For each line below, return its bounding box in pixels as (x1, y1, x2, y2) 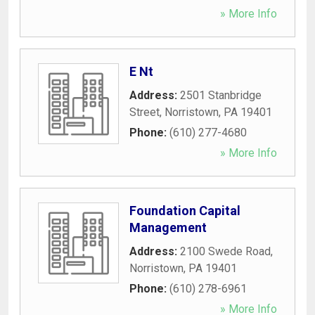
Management (129, 219, 207, 235)
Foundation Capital (129, 202, 240, 218)
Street (129, 105, 160, 119)
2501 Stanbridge (180, 88, 262, 102)
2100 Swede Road (180, 244, 271, 258)
